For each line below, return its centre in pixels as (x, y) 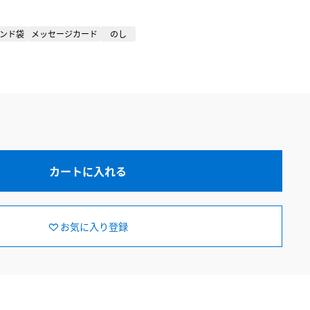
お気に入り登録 (94, 226)
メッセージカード (64, 34)
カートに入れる (88, 171)
